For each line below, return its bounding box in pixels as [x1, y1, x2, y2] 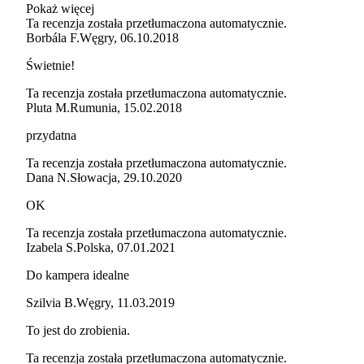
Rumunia [70, 100, 117, 115]
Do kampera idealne [26, 267, 129, 282]
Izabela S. [26, 240, 76, 254]
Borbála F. [26, 30, 80, 45]
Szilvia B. [26, 295, 76, 310]
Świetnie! [26, 58, 75, 72]
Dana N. [26, 170, 70, 184]
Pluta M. [26, 100, 70, 115]
